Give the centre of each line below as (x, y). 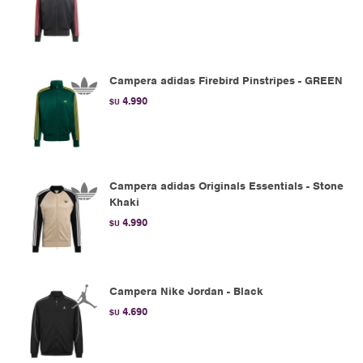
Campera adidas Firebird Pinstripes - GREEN (226, 81)
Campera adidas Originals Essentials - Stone (226, 186)
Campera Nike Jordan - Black (186, 291)
